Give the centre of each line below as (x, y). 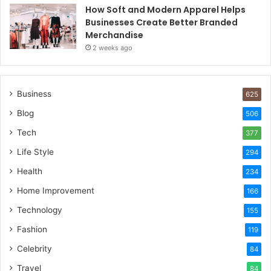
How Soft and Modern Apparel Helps (165, 10)
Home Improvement (56, 191)
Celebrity (34, 249)
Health (30, 171)
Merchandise (114, 35)
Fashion (32, 230)
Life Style (35, 152)
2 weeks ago (113, 48)
